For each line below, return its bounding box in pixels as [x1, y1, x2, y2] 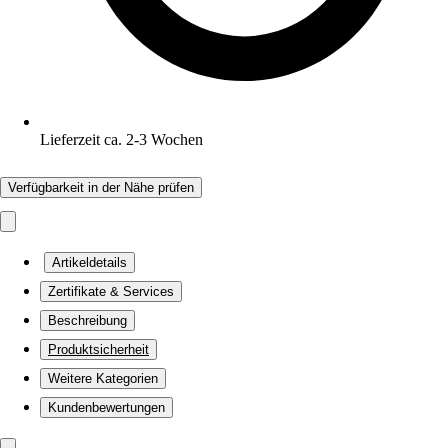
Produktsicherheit [48, 342, 149, 357]
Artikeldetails [52, 255, 127, 270]
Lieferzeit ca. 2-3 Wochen [40, 131, 203, 148]
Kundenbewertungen [48, 400, 165, 415]
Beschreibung [48, 313, 127, 328]
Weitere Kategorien [48, 371, 158, 386]
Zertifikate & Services [48, 284, 174, 299]
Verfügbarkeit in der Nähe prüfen [8, 180, 194, 195]
